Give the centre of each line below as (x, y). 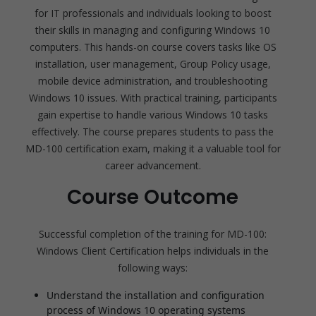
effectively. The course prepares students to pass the (153, 132)
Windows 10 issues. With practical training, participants (153, 98)
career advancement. (153, 166)
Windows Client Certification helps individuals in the (153, 251)
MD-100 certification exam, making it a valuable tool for (153, 149)
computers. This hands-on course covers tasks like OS (153, 47)
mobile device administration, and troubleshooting (153, 81)
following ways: (153, 268)
